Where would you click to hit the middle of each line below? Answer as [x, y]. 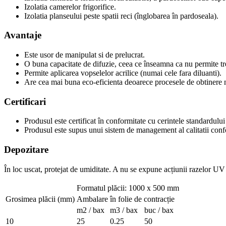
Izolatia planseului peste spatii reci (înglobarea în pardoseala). [121, 16]
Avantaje [23, 35]
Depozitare [26, 150]
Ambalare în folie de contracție [126, 199]
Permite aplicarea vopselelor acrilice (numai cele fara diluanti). [123, 73]
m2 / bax [91, 210]
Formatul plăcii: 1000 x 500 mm [128, 188]
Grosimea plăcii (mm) [40, 199]
